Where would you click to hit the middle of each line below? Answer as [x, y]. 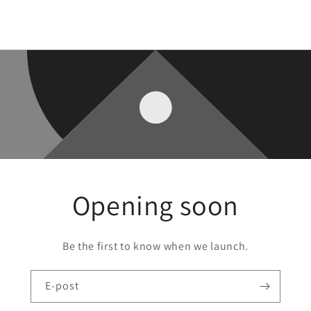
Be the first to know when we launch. [155, 246]
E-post [62, 285]
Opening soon [155, 204]
